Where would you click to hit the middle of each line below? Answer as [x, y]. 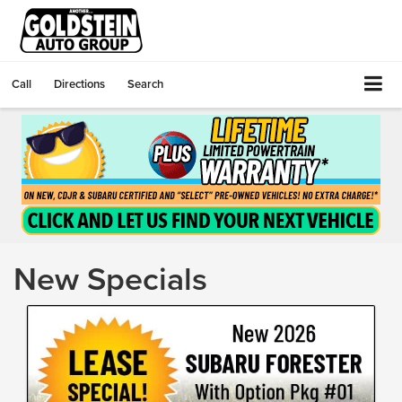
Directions [79, 84]
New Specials [110, 278]
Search [145, 84]
